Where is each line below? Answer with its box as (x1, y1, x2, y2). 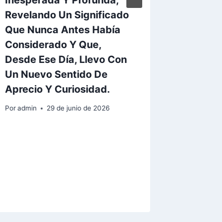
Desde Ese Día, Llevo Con (5, 53, 127, 65)
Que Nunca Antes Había (5, 23, 121, 36)
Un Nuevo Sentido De (5, 68, 108, 80)
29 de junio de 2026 (47, 104, 110, 112)
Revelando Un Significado (5, 8, 129, 21)
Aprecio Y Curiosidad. (5, 83, 111, 95)
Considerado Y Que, (5, 38, 102, 51)
